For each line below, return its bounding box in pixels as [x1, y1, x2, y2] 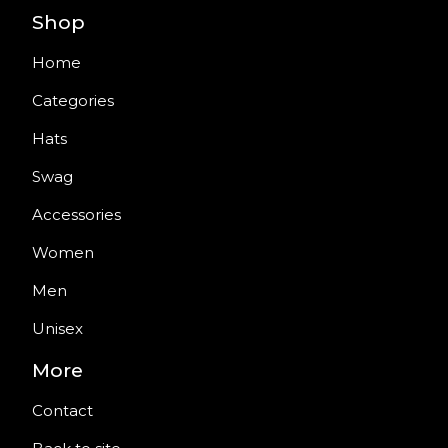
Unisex [32, 319, 83, 338]
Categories [32, 91, 114, 110]
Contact [32, 401, 93, 420]
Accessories [32, 205, 121, 224]
